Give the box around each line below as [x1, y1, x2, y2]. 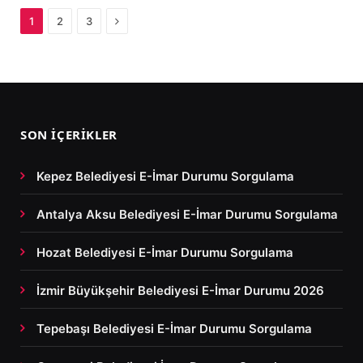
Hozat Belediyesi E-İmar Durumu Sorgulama [36, 244, 293, 260]
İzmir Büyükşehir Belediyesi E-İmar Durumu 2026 [36, 282, 324, 298]
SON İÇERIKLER [20, 126, 117, 143]
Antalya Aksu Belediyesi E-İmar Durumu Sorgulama [36, 206, 338, 222]
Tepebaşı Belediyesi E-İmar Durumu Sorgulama [36, 320, 312, 336]
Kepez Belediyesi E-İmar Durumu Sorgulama [36, 168, 294, 184]
